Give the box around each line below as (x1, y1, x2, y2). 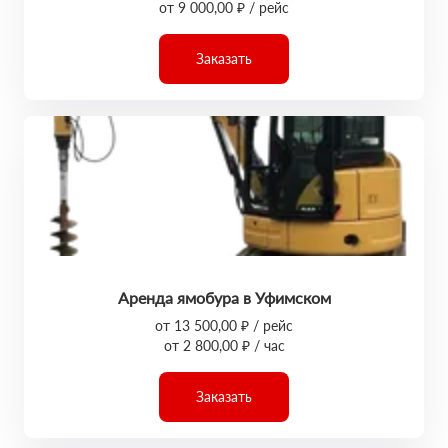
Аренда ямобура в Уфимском (117, 288, 331, 307)
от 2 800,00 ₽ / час (163, 337, 285, 354)
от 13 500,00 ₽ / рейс (155, 317, 293, 334)
